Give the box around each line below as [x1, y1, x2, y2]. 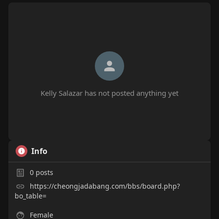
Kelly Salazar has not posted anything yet [40, 88, 178, 98]
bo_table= [14, 191, 46, 201]
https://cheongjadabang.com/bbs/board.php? [29, 181, 180, 191]
